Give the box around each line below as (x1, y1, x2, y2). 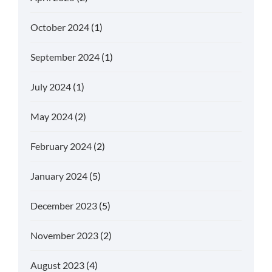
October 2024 (30, 21, 89, 33)
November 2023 (30, 229, 98, 241)
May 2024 (30, 110, 73, 122)
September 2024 (30, 50, 100, 63)
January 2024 (30, 169, 87, 182)
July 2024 (30, 80, 71, 92)
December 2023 (30, 199, 97, 211)
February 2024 (30, 140, 92, 152)
